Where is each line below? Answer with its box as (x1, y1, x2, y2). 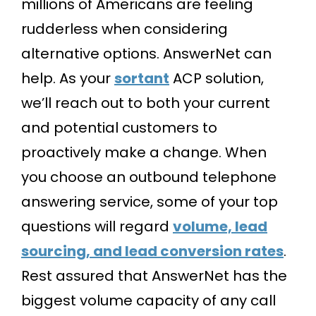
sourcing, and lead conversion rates (21, 241, 284, 262)
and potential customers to (21, 118, 217, 138)
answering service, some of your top (21, 192, 278, 212)
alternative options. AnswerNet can (21, 44, 272, 64)
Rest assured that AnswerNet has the (21, 266, 287, 286)
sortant (114, 68, 169, 89)
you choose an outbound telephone (21, 167, 276, 188)
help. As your (21, 68, 114, 89)
